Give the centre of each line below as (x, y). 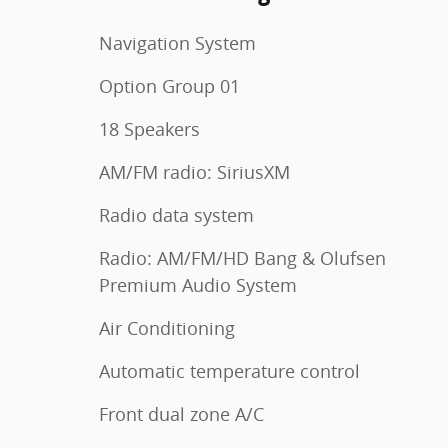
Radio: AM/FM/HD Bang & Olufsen (242, 258)
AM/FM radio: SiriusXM (194, 172)
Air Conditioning (167, 328)
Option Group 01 (169, 86)
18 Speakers (149, 129)
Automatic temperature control (229, 371)
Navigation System (177, 43)
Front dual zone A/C (181, 414)
